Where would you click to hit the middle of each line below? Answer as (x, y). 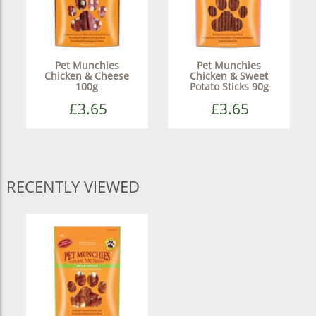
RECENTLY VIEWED (73, 186)
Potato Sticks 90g (229, 86)
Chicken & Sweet (229, 75)
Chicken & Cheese (87, 75)
